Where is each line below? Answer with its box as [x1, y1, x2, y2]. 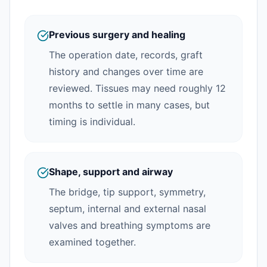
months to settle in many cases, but [49, 99, 210, 111]
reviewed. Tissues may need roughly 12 [49, 82, 226, 94]
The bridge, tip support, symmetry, [49, 186, 206, 198]
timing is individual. [49, 116, 135, 128]
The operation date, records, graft [49, 49, 203, 61]
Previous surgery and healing [49, 29, 185, 41]
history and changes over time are [49, 66, 203, 77]
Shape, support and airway [49, 166, 173, 178]
